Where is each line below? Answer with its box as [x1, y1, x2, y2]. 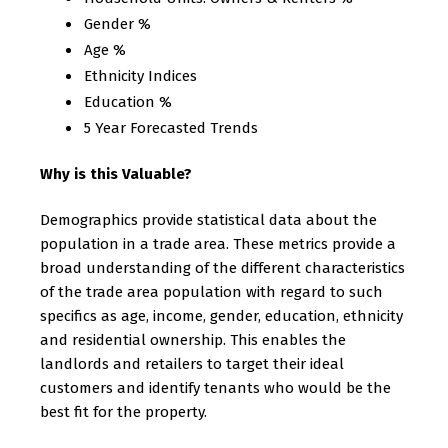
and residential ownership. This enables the [40, 331, 346, 349]
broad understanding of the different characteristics [40, 259, 405, 277]
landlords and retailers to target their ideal [40, 355, 344, 373]
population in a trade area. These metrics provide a [40, 235, 396, 253]
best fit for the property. [40, 403, 207, 421]
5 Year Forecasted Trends [84, 119, 258, 137]
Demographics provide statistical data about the [40, 211, 377, 229]
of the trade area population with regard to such [40, 283, 383, 301]
